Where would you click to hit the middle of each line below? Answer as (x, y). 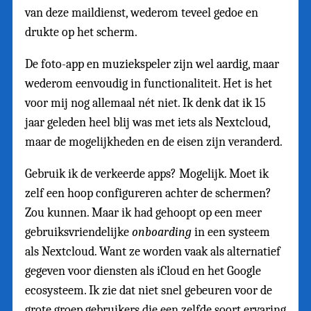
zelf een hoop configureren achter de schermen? (148, 194)
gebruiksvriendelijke (78, 233)
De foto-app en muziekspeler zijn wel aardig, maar (152, 65)
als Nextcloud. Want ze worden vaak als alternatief (153, 252)
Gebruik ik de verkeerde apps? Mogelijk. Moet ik (147, 174)
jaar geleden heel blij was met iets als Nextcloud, (148, 123)
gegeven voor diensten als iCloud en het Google (143, 271)
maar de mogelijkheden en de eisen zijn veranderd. (154, 142)
